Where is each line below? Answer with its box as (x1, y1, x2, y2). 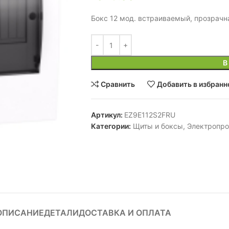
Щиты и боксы (132, 122, 183, 130)
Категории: (90, 122, 131, 130)
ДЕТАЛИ (43, 207, 79, 218)
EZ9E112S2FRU (124, 110, 175, 119)
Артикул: (90, 110, 124, 119)
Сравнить (101, 80, 135, 88)
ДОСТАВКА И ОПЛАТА (78, 207, 171, 218)
